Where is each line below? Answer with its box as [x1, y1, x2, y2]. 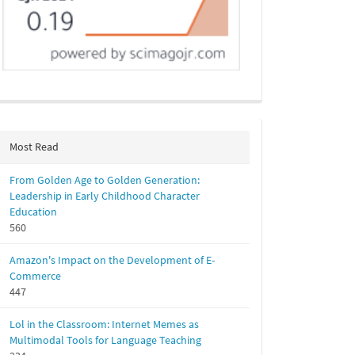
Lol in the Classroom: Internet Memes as [10, 317, 199, 331]
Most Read [10, 139, 59, 154]
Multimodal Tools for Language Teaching [10, 333, 201, 347]
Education [10, 204, 57, 219]
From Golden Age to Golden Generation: [10, 173, 200, 187]
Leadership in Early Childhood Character [10, 189, 200, 203]
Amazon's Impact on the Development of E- [10, 253, 215, 267]
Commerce [10, 269, 61, 283]
